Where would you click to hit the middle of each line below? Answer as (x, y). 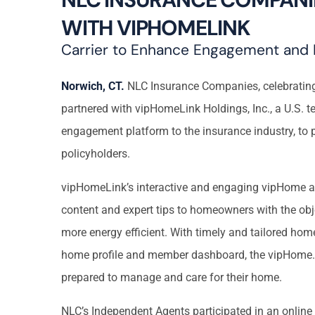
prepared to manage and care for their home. (172, 278)
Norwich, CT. (93, 86)
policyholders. (96, 154)
